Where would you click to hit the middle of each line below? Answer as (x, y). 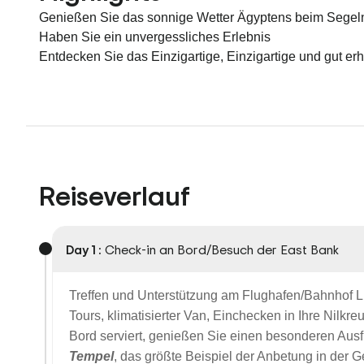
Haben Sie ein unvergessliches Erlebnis (155, 37)
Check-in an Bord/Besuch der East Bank (222, 249)
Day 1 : (84, 249)
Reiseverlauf (115, 195)
